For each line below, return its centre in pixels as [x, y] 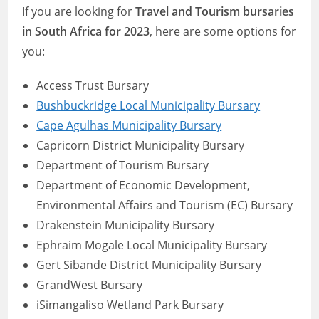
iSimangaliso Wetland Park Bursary [130, 305]
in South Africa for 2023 [86, 31]
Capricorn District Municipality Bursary [141, 145]
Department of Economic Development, [143, 185]
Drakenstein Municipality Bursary [126, 225]
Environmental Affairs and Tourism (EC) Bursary [165, 205]
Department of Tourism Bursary [123, 165]
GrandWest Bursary [90, 285]
